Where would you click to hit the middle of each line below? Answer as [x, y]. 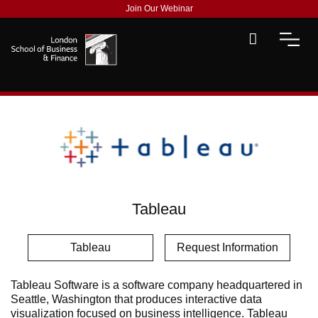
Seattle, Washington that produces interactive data [136, 299]
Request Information [227, 247]
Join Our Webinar [159, 9]
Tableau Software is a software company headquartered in [157, 285]
